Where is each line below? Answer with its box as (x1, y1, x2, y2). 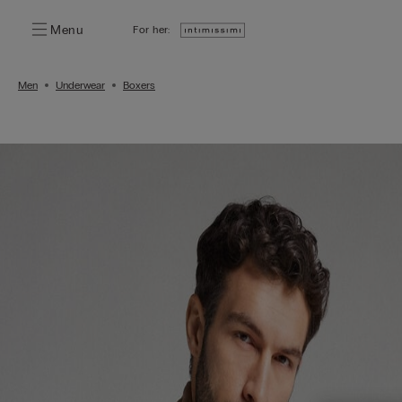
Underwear (56, 79, 105, 92)
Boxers (123, 79, 155, 92)
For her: (133, 23, 170, 36)
